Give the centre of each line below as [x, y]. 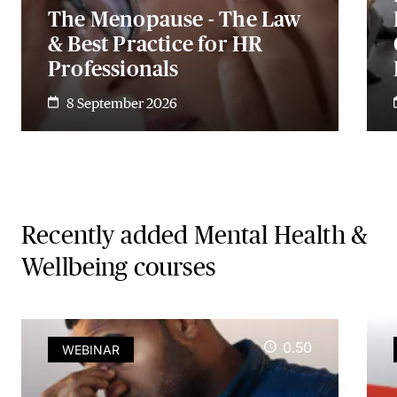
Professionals [113, 69]
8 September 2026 [122, 103]
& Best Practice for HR [156, 44]
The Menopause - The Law [175, 19]
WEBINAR [91, 350]
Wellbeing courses [118, 267]
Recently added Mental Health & [195, 235]
